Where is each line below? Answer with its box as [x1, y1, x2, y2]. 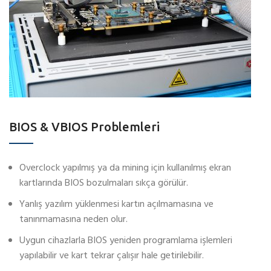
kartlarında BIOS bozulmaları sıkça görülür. [19, 175, 188, 192]
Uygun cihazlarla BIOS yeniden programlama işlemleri [19, 233, 232, 249]
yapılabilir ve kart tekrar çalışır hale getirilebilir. [19, 248, 204, 264]
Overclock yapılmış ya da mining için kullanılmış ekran [19, 160, 231, 177]
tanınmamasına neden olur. [19, 212, 128, 228]
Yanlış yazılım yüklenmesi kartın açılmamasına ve [19, 197, 214, 213]
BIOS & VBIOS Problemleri [9, 120, 160, 134]
